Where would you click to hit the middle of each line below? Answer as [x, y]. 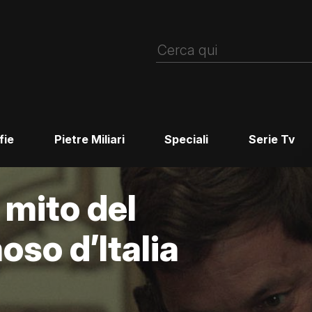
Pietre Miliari [89, 140]
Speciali [187, 140]
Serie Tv [272, 140]
